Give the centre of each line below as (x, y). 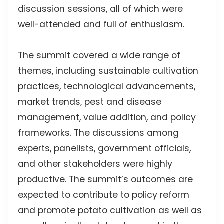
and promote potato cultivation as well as (110, 210)
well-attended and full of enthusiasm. (101, 24)
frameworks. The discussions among (98, 133)
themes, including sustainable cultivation (108, 71)
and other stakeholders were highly (95, 164)
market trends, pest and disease (90, 102)
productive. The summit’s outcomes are (105, 179)
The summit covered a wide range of (99, 55)
